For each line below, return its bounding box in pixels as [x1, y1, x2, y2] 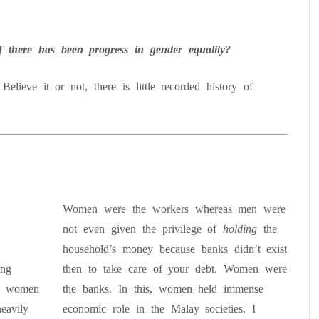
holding [223, 223, 258, 235]
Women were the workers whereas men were [63, 203, 286, 215]
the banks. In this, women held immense [63, 283, 264, 295]
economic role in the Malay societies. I [63, 303, 256, 315]
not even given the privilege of [63, 223, 224, 235]
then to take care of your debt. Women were [63, 263, 287, 275]
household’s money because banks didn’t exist [63, 243, 288, 255]
